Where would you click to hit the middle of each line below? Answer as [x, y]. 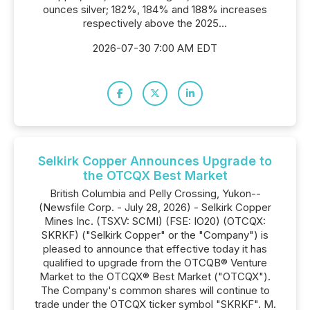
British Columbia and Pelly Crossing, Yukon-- [155, 193]
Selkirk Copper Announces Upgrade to [155, 161]
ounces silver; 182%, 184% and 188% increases [155, 9]
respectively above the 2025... [155, 23]
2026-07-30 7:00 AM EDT [155, 48]
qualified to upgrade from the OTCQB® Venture [155, 263]
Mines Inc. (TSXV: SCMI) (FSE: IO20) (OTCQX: [155, 221]
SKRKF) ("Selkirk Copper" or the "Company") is [155, 235]
